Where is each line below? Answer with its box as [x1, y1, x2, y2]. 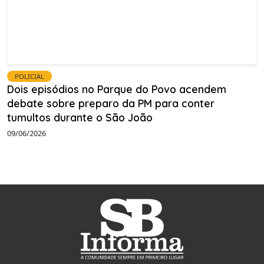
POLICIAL [15, 72, 44, 81]
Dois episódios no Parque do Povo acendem [7, 82, 226, 96]
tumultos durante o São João [7, 111, 153, 124]
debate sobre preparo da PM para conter [7, 97, 214, 110]
